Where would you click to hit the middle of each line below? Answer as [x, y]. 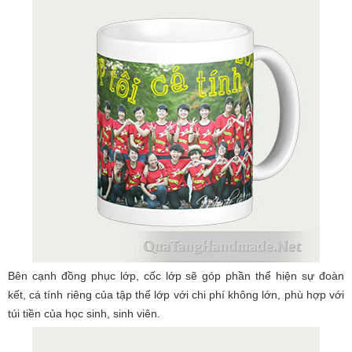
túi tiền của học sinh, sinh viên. [84, 313]
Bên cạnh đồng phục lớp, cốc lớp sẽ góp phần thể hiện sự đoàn [176, 276]
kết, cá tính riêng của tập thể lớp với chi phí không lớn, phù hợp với [176, 295]
